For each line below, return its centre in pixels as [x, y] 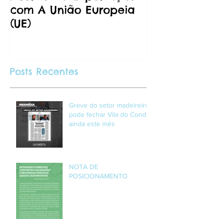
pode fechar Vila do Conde [109, 115]
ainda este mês [92, 124]
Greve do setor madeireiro [109, 105]
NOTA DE [84, 167]
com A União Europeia [73, 10]
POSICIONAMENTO [98, 176]
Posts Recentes [44, 72]
